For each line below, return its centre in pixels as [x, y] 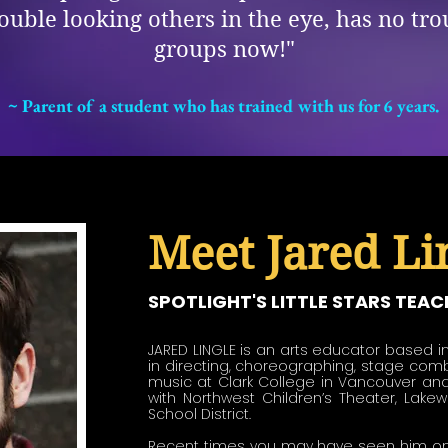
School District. [202, 414]
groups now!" [224, 49]
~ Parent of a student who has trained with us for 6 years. [223, 105]
